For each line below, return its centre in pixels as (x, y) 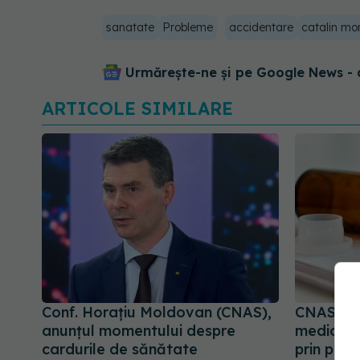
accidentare (261, 27)
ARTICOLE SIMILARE (137, 108)
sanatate (130, 27)
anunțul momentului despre (139, 331)
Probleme (188, 27)
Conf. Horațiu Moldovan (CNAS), (157, 313)
